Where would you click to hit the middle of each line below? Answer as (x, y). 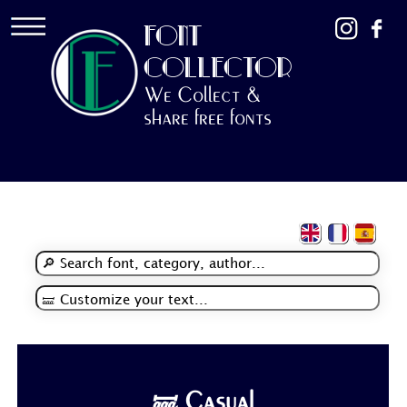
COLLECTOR (218, 68)
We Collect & (203, 95)
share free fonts (208, 118)
